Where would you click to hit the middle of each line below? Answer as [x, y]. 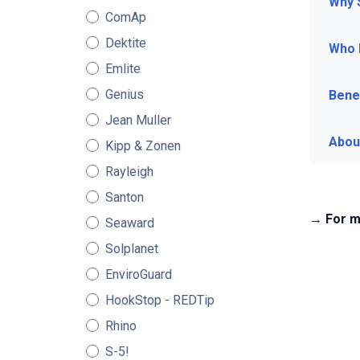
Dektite [125, 43]
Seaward [129, 223]
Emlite [123, 69]
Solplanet [131, 249]
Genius [124, 94]
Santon [124, 197]
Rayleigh [129, 172]
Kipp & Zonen [143, 146]
